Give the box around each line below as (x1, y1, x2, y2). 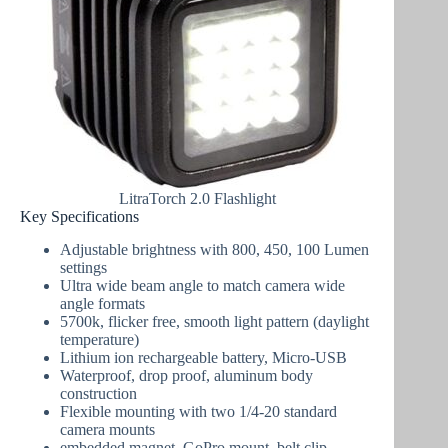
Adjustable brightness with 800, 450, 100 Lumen (60, 240, 369, 258)
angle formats (60, 294, 145, 312)
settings (60, 258, 107, 276)
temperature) (60, 330, 139, 348)
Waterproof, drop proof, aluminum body (60, 366, 313, 384)
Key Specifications (20, 207, 139, 225)
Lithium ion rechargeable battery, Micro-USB (60, 348, 347, 366)
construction (60, 384, 137, 402)
